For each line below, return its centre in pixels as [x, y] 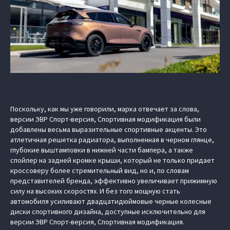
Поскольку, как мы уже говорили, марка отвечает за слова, [105, 109]
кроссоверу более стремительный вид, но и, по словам [100, 170]
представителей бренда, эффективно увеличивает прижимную [114, 181]
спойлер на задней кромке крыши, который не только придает [112, 160]
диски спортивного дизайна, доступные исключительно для [108, 212]
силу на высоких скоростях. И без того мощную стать [95, 191]
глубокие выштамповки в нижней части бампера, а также [102, 150]
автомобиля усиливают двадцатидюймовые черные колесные [111, 201]
